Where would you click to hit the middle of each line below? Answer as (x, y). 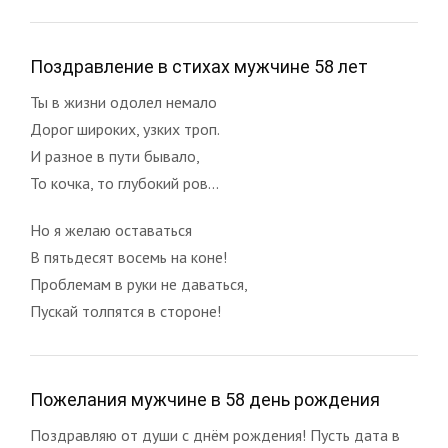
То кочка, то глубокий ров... (124, 182)
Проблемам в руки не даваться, (139, 283)
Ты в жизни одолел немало (123, 101)
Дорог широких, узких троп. (125, 128)
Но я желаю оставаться (111, 229)
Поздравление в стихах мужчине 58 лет (199, 66)
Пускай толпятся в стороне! (125, 310)
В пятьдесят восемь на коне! (128, 256)
